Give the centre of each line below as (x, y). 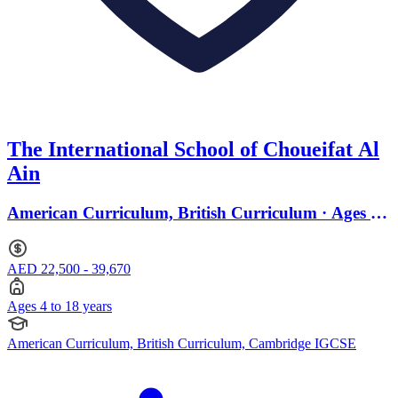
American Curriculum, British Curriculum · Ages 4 (193, 212)
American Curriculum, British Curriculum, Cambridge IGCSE (182, 344)
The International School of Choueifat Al (193, 149)
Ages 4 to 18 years (60, 306)
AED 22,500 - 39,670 (69, 269)
